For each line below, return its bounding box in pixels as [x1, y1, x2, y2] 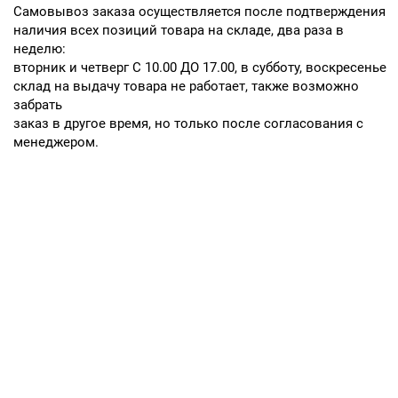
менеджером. [13, 133, 99, 150]
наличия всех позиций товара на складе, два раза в [13, 21, 344, 38]
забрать [13, 96, 62, 113]
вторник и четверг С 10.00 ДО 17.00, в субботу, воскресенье [13, 59, 386, 76]
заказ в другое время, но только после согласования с [13, 115, 363, 131]
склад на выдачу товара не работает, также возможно [13, 77, 359, 94]
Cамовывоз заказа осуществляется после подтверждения [13, 3, 386, 20]
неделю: [13, 40, 66, 57]
